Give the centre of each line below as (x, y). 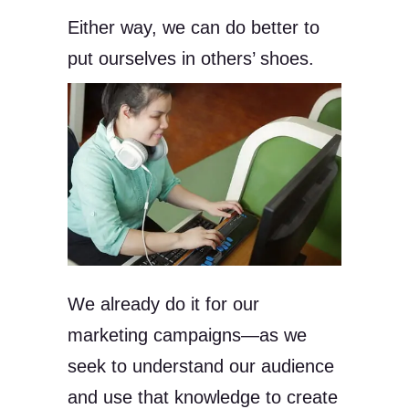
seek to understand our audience (201, 366)
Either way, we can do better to (194, 27)
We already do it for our (163, 304)
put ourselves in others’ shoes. (194, 58)
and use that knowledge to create (203, 397)
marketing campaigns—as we (187, 335)
